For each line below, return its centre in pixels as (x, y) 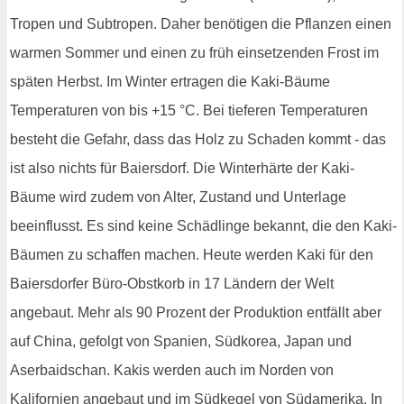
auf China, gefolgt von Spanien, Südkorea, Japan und (181, 341)
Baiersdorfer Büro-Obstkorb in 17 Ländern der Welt (172, 283)
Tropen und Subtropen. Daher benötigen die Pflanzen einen (201, 23)
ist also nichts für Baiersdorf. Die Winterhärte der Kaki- (182, 168)
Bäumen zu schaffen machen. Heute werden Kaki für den (192, 254)
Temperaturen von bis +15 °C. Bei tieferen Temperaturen (189, 110)
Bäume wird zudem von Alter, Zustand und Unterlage (178, 197)
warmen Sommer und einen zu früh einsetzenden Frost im (194, 52)
